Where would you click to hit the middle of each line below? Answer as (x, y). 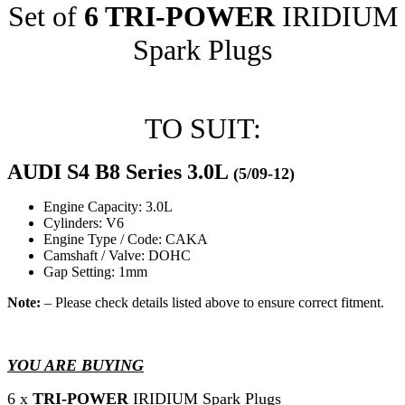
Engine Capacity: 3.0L (108, 206)
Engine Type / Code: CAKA (126, 239)
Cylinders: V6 (84, 222)
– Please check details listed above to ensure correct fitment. (212, 302)
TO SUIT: (202, 128)
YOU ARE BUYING (75, 365)
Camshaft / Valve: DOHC (117, 255)
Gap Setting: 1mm (95, 271)
